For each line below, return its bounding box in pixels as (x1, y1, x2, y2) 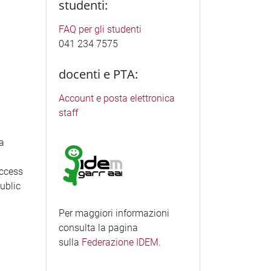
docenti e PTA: (58, 65, 138, 82)
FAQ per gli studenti (58, 24, 142, 36)
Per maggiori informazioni (58, 207, 169, 219)
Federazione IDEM (81, 236, 158, 248)
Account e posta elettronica (58, 92, 175, 104)
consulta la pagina (58, 221, 138, 233)
